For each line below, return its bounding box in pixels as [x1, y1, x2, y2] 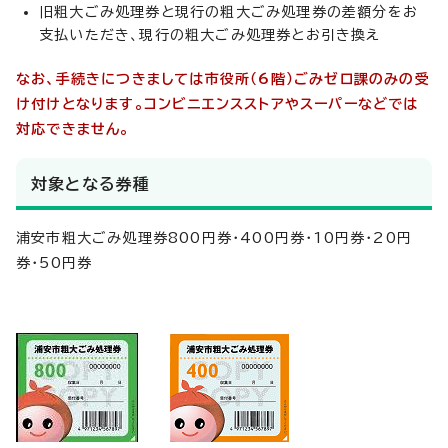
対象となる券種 [31, 175, 151, 192]
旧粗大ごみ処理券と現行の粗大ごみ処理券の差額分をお [39, 4, 418, 19]
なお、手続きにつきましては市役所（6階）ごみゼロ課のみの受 [16, 71, 430, 86]
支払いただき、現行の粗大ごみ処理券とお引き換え [39, 27, 381, 42]
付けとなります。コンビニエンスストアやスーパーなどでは [31, 96, 419, 111]
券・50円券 [16, 255, 93, 270]
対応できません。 [16, 121, 130, 136]
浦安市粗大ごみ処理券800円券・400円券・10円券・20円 [16, 230, 413, 245]
